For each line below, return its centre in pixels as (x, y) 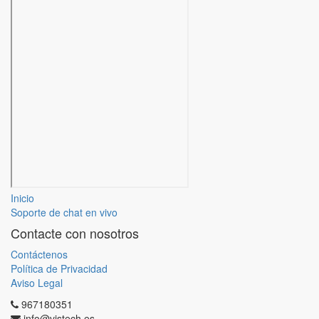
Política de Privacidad (59, 268)
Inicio (22, 198)
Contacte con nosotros (75, 233)
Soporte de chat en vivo (64, 212)
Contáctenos (39, 254)
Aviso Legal (37, 283)
